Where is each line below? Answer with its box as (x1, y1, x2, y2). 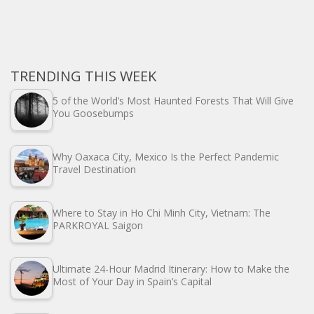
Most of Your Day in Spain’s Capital (53, 275, 212, 289)
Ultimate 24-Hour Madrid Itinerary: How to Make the (53, 262, 289, 276)
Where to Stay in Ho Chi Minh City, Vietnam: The (53, 206, 271, 220)
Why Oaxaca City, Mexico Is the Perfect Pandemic (53, 150, 279, 164)
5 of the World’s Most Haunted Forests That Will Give (53, 94, 294, 108)
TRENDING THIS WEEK (11, 67, 156, 86)
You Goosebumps (53, 107, 134, 121)
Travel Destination (53, 163, 136, 177)
